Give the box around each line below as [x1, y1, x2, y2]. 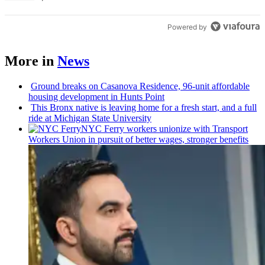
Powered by [167, 22, 208, 31]
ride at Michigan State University [28, 113, 151, 124]
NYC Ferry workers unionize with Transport [81, 124, 248, 134]
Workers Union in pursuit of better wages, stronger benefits [28, 134, 248, 145]
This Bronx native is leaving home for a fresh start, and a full [31, 102, 257, 113]
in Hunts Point [108, 92, 164, 102]
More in [5, 53, 54, 69]
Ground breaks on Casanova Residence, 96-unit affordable [31, 81, 250, 92]
